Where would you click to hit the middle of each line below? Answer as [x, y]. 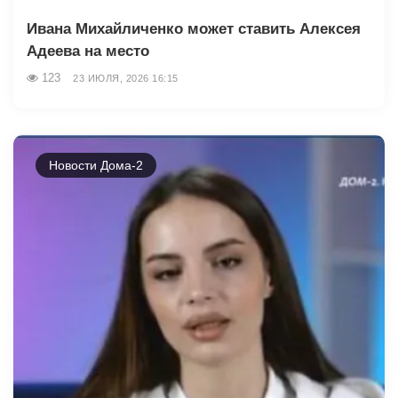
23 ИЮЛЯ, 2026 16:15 [126, 78]
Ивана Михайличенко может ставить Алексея [194, 28]
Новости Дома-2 [96, 165]
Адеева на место [88, 51]
